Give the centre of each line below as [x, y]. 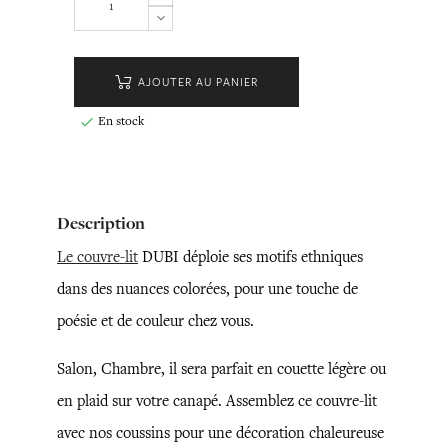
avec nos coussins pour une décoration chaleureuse [220, 432]
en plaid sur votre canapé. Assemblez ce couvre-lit [217, 400]
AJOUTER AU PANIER [197, 82]
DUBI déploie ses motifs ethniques [250, 256]
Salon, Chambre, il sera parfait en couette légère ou [221, 368]
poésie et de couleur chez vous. [155, 320]
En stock [119, 120]
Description [101, 223]
